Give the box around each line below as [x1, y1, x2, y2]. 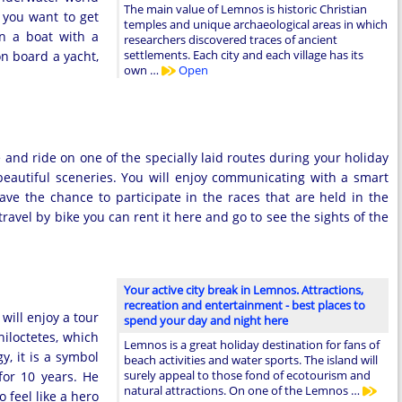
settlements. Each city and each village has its [124, 46, 363, 63]
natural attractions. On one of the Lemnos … [124, 381, 363, 398]
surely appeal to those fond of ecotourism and [124, 366, 371, 383]
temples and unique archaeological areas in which [124, 15, 388, 32]
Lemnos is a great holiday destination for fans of [124, 336, 380, 353]
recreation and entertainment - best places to [124, 296, 365, 313]
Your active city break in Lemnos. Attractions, [124, 281, 363, 298]
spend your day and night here [124, 311, 288, 328]
